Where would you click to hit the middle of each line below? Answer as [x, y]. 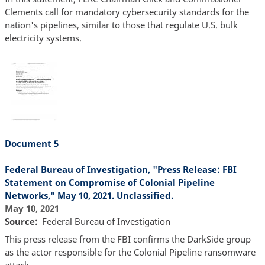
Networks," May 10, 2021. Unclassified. [89, 195]
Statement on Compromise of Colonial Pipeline [109, 182]
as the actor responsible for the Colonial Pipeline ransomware [130, 252]
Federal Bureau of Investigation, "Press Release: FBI [120, 169]
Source [20, 222]
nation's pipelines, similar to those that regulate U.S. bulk [121, 25]
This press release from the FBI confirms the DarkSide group [127, 239]
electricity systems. [43, 38]
